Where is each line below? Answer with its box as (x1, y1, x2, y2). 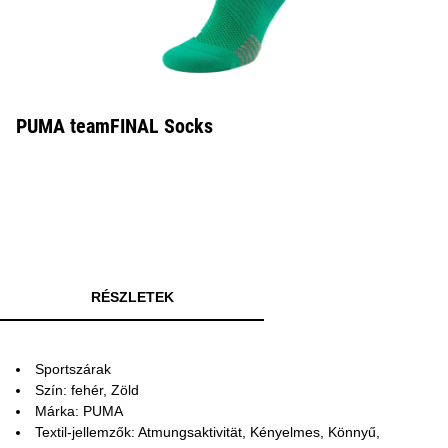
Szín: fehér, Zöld (35, 382, 139, 398)
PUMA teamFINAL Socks (16, 114, 213, 138)
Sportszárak (35, 361, 111, 377)
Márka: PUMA (35, 403, 123, 419)
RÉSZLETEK (90, 289, 174, 305)
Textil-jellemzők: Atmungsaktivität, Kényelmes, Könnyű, (35, 424, 380, 440)
